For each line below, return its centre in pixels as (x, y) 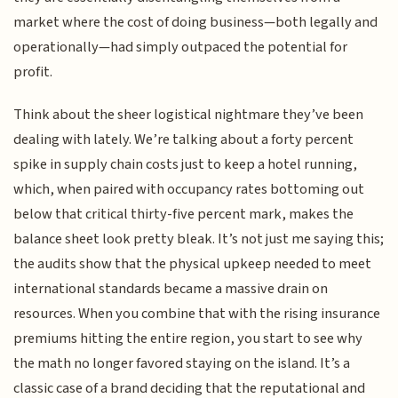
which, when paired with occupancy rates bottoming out (189, 190)
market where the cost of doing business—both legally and (196, 22)
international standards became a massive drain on (171, 289)
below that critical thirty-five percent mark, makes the (184, 215)
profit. (33, 72)
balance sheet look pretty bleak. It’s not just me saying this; (199, 239)
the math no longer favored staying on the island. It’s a (182, 364)
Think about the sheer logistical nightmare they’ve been (189, 115)
